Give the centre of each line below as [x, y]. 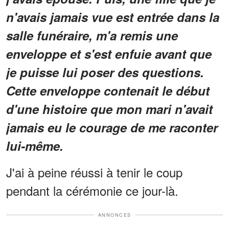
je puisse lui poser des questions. [105, 72]
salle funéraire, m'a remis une [92, 35]
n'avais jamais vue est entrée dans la [113, 17]
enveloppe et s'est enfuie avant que [109, 53]
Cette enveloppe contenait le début [108, 90]
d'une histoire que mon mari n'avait [109, 109]
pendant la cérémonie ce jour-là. [92, 190]
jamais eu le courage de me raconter [112, 127]
